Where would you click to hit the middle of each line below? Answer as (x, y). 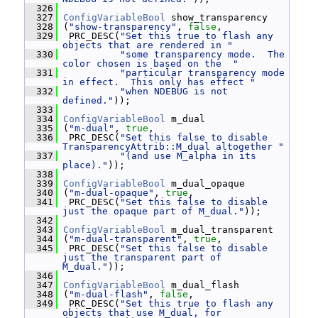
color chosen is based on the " (150, 64)
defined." (88, 100)
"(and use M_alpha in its (188, 156)
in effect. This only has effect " (159, 82)
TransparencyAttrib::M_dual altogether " (173, 147)
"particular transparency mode (202, 73)
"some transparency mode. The (202, 54)
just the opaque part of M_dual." (153, 211)
